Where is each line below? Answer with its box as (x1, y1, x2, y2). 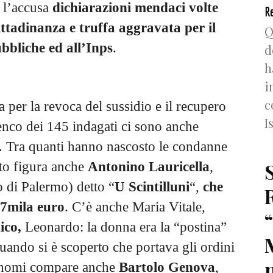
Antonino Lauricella (88, 159, 210, 175)
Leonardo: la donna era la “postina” (25, 219, 227, 235)
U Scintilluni (115, 179, 190, 195)
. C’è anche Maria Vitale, (65, 199, 205, 215)
